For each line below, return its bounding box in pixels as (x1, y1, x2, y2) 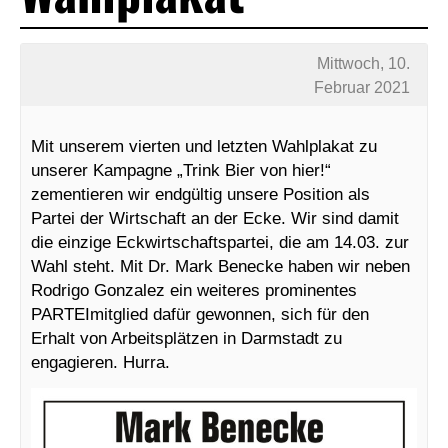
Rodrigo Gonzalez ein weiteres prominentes (31, 279, 357, 300)
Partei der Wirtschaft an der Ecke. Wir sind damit (31, 207, 399, 228)
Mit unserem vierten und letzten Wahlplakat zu (31, 135, 377, 156)
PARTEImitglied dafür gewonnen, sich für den (31, 303, 369, 324)
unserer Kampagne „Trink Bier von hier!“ (31, 159, 331, 180)
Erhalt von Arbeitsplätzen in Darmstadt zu (31, 327, 342, 348)
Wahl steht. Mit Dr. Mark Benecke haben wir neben (31, 255, 410, 276)
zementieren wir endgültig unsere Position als (31, 183, 370, 204)
